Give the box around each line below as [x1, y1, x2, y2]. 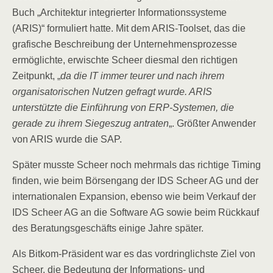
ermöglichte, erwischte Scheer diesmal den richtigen [12, 55, 238, 65]
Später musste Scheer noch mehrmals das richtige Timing [12, 160, 261, 170]
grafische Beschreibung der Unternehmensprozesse [12, 39, 237, 49]
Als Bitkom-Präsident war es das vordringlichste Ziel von [12, 249, 255, 259]
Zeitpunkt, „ [12, 71, 60, 81]
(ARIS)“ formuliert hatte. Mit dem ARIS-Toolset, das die [12, 23, 246, 34]
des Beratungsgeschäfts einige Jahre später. [12, 223, 204, 233]
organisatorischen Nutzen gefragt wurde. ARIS [12, 87, 212, 97]
